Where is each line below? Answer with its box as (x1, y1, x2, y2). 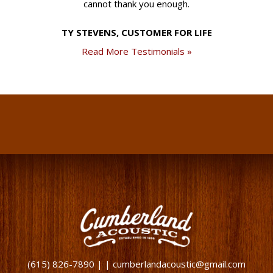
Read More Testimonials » (81, 45, 192, 57)
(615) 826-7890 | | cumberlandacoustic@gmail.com (27, 257, 246, 270)
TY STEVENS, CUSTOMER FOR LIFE (61, 26, 212, 38)
